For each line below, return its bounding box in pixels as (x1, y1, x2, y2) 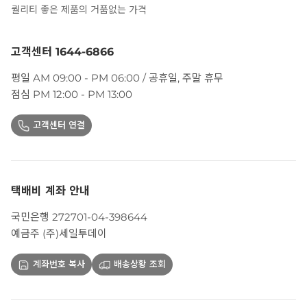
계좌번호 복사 (33, 258, 85, 269)
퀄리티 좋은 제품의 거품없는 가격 (11, 3, 147, 16)
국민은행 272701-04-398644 (11, 210, 147, 223)
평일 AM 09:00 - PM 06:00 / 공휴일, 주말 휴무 (11, 71, 223, 84)
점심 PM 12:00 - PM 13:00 (11, 87, 132, 101)
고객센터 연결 (33, 119, 85, 130)
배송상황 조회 (114, 258, 166, 269)
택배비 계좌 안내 (11, 184, 90, 197)
